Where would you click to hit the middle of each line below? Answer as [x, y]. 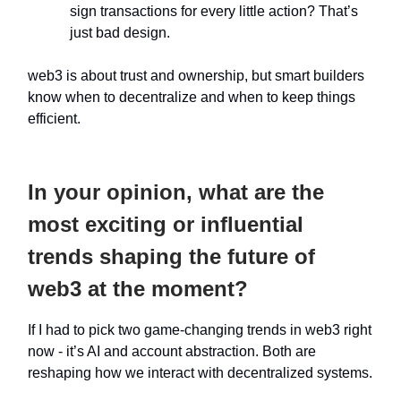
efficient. [54, 118]
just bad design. [122, 32]
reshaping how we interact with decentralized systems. [200, 372]
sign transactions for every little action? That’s [214, 11]
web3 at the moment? [138, 288]
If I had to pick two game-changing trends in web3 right [200, 329]
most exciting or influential [166, 224]
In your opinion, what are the [176, 192]
